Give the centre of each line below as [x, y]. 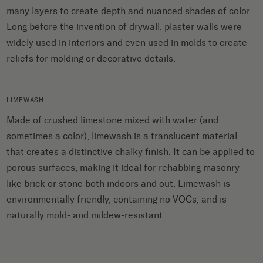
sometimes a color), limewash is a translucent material [122, 136]
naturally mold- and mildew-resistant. [86, 215]
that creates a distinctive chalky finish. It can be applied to [131, 152]
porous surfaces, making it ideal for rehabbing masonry [123, 168]
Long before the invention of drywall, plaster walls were [124, 27]
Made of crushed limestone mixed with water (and [113, 120]
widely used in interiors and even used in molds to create [127, 43]
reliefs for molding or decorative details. [92, 59]
